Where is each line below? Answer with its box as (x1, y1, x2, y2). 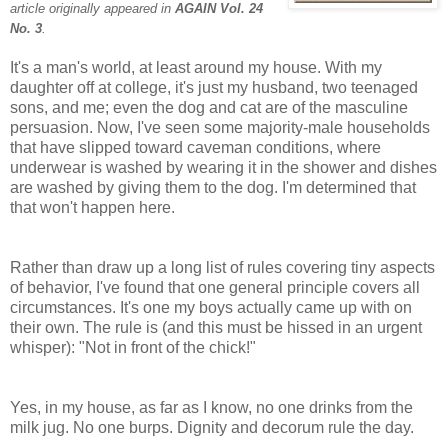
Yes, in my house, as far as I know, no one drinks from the (10, 398, 413, 416)
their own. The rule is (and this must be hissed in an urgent (10, 318, 422, 336)
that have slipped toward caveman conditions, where (10, 138, 381, 156)
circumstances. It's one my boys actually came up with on (10, 298, 412, 316)
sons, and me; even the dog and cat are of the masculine (10, 98, 408, 116)
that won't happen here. (10, 198, 175, 216)
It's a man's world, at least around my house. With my (10, 58, 382, 76)
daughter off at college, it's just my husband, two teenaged (10, 78, 418, 96)
